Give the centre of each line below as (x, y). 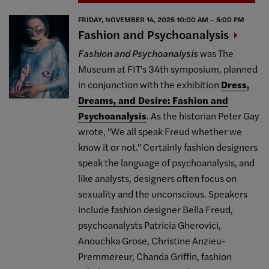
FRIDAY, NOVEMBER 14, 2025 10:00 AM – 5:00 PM (162, 19)
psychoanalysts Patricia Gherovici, (150, 225)
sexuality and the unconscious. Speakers (163, 193)
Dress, (235, 84)
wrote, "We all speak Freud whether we (160, 131)
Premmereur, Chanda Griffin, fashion (155, 256)
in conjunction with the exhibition (150, 84)
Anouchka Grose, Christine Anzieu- (152, 240)
